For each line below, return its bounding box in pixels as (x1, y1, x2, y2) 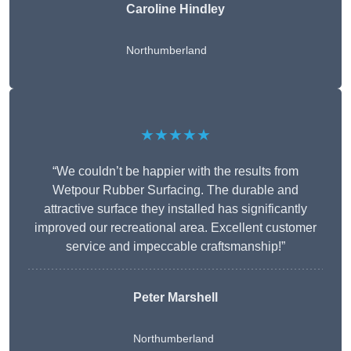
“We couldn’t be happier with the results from (52, 165, 299, 179)
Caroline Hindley (126, 2, 225, 16)
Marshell (165, 291, 218, 305)
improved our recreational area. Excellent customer (34, 221, 317, 235)
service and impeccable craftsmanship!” (66, 240, 285, 254)
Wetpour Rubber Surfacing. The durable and (52, 183, 299, 197)
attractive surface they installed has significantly (44, 202, 307, 216)
